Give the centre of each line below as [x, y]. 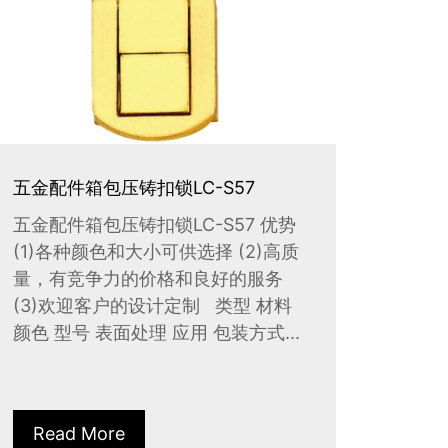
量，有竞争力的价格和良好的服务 [147, 278]
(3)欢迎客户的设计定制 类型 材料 [152, 305]
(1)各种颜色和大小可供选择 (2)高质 [155, 251]
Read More [78, 433]
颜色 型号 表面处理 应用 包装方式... [156, 332]
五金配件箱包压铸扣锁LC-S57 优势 [154, 224]
